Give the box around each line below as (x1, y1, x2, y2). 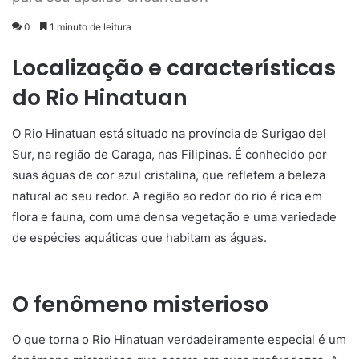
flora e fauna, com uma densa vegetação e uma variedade (12, 208, 337, 224)
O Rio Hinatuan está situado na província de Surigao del (12, 125, 326, 141)
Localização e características (12, 53, 336, 83)
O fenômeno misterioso (12, 288, 268, 319)
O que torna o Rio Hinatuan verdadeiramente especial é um (12, 332, 346, 347)
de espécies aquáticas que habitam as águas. (12, 229, 267, 245)
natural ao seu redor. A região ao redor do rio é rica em (12, 188, 322, 204)
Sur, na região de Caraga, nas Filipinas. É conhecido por (12, 146, 327, 162)
